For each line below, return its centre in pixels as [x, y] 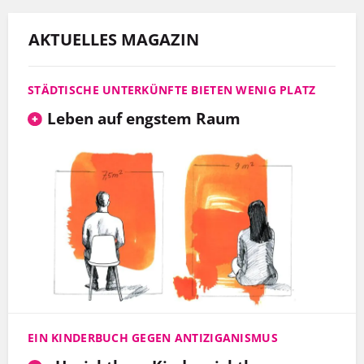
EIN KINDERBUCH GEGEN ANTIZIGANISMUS [153, 338]
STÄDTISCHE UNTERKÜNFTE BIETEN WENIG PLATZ [172, 90]
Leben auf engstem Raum [143, 119]
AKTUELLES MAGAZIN [114, 40]
